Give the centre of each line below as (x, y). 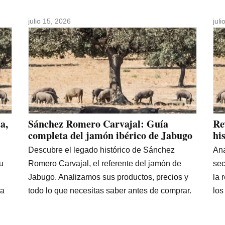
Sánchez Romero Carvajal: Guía (98, 124)
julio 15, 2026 (49, 21)
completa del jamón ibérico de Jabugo (110, 135)
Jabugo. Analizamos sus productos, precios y (108, 177)
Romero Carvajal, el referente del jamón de (105, 163)
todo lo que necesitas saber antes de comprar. (110, 190)
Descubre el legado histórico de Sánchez (101, 150)
